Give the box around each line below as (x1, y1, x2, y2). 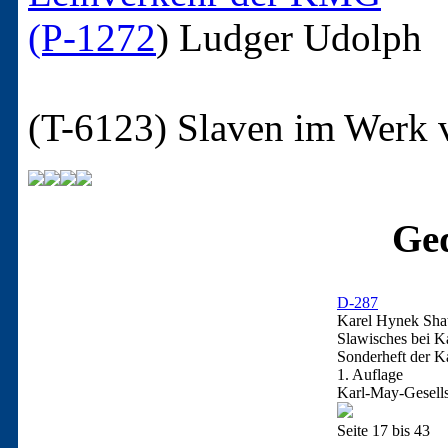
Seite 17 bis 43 (337, 422, 430, 440)
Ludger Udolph (179, 15, 422, 59)
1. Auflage (337, 366, 403, 384)
